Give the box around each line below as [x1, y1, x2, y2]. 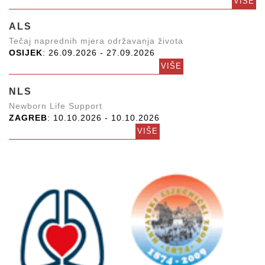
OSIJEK [9, 48, 43, 57]
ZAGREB [9, 113, 47, 122]
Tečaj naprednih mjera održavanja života [9, 36, 183, 46]
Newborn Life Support [9, 101, 102, 111]
